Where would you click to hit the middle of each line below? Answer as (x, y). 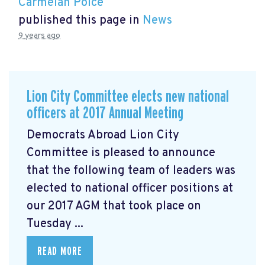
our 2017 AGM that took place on (114, 206)
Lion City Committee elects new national (128, 97)
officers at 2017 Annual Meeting (105, 114)
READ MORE (60, 251)
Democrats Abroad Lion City (103, 135)
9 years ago (39, 36)
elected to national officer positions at (130, 188)
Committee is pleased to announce (121, 153)
